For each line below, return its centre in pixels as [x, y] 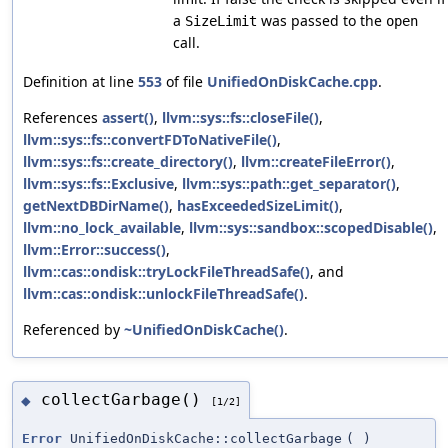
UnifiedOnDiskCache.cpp [292, 81]
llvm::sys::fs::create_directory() [128, 161]
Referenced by [73, 329]
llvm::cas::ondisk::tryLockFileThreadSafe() [166, 271]
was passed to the [321, 20]
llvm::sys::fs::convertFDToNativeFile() [150, 139]
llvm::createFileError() [316, 161]
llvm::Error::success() [94, 249]
